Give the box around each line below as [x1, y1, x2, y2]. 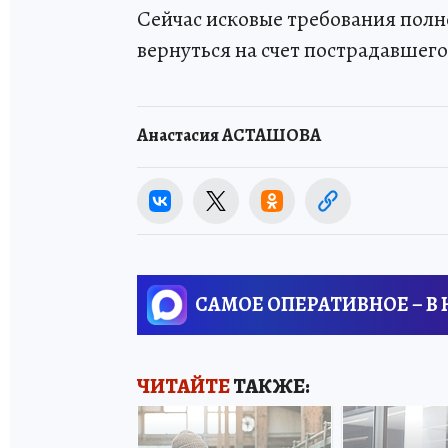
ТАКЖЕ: [230, 373, 310, 400]
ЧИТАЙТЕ [137, 373, 230, 400]
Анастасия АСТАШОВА [137, 122, 321, 147]
